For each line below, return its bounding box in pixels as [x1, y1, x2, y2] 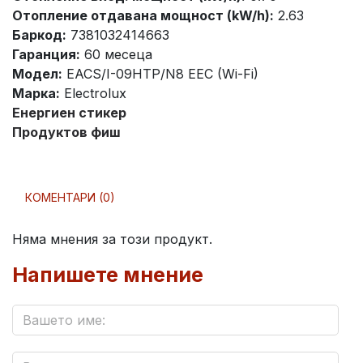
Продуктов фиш [12, 124, 121, 141]
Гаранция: [12, 46, 80, 63]
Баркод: [12, 27, 66, 44]
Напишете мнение [12, 263, 203, 288]
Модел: [12, 66, 62, 83]
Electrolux [60, 85, 126, 102]
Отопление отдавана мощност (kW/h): [12, 7, 274, 24]
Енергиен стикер [12, 105, 126, 122]
